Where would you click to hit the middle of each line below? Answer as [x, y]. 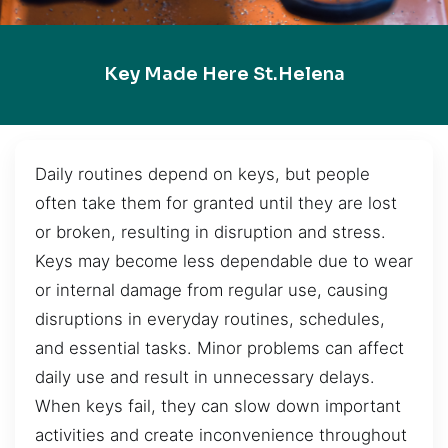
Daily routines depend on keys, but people [202, 173]
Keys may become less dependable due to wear [224, 260]
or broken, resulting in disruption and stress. [210, 231]
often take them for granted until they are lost [216, 202]
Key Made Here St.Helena [224, 74]
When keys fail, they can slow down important [218, 405]
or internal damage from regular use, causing [211, 289]
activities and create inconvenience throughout [221, 434]
